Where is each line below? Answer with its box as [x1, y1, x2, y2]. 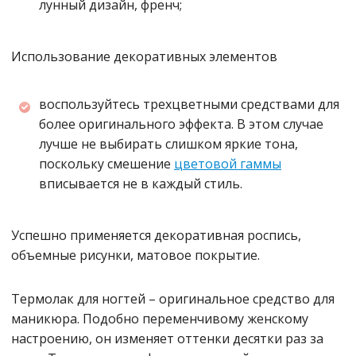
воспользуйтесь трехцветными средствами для [39, 95, 339, 114]
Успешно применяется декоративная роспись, [11, 226, 301, 245]
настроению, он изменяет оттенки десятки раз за [11, 330, 323, 348]
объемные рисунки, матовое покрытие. [11, 246, 260, 265]
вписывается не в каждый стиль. [39, 175, 242, 193]
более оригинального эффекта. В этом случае [39, 115, 323, 133]
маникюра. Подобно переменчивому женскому [11, 310, 308, 328]
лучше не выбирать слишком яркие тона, [39, 135, 298, 153]
